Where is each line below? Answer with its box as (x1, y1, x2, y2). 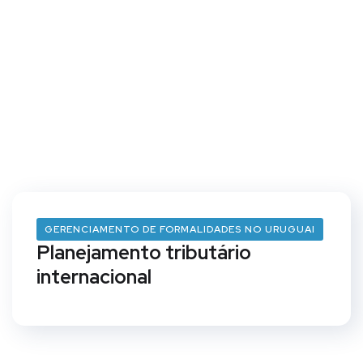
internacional (36, 264, 152, 289)
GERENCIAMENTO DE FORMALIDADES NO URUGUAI (45, 223, 315, 236)
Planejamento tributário (36, 240, 251, 265)
